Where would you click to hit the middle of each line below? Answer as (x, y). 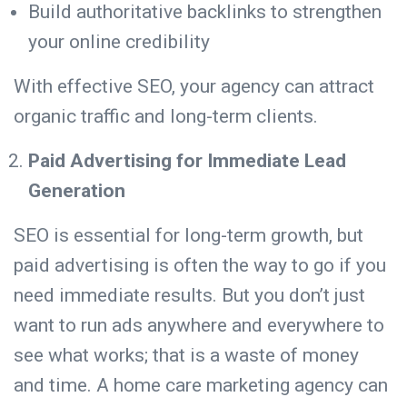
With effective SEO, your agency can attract (194, 86)
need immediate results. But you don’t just (189, 295)
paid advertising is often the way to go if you (200, 265)
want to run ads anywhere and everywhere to (199, 325)
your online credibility (124, 41)
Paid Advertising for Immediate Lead (187, 160)
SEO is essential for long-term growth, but (189, 235)
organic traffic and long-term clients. (170, 116)
